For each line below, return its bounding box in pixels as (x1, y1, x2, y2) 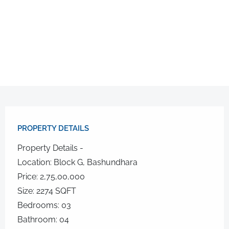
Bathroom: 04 (17, 215, 69, 224)
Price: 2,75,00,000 (17, 172, 85, 181)
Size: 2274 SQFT (17, 186, 76, 196)
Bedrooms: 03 (17, 200, 71, 210)
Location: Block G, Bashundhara (17, 157, 138, 167)
